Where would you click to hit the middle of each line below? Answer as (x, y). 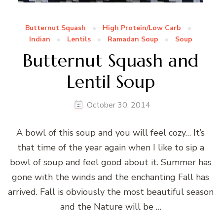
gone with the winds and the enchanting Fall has (110, 177)
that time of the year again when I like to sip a (110, 148)
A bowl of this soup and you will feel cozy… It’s (110, 133)
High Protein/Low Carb (142, 28)
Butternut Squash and (110, 60)
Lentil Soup (110, 81)
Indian (39, 39)
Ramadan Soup (133, 39)
